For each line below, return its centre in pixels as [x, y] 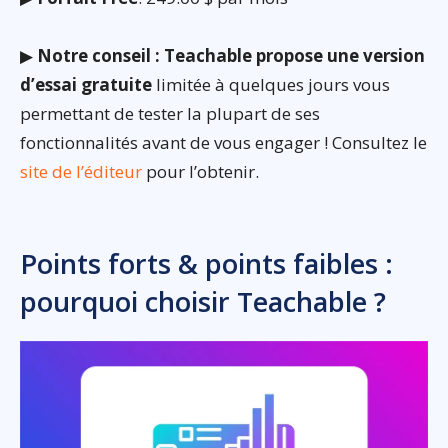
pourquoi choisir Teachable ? [203, 301]
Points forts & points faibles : [206, 263]
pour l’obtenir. [200, 171]
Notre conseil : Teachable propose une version [231, 55]
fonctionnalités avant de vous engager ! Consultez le [223, 142]
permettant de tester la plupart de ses [170, 113]
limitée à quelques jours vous [271, 84]
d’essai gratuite [86, 84]
